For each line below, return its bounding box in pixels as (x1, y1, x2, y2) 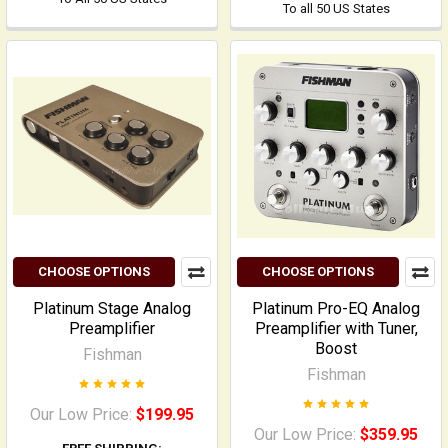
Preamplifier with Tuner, (254, 319, 418, 338)
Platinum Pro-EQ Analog (252, 299, 420, 318)
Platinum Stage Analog (33, 299, 191, 318)
